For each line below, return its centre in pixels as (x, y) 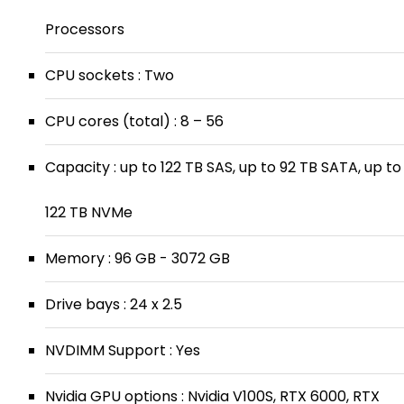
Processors (85, 29)
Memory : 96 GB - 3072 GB (138, 258)
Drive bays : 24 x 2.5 (114, 304)
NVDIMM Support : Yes (123, 350)
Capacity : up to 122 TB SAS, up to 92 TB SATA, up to (223, 167)
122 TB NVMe (89, 212)
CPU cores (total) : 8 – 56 (134, 121)
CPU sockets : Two (110, 75)
